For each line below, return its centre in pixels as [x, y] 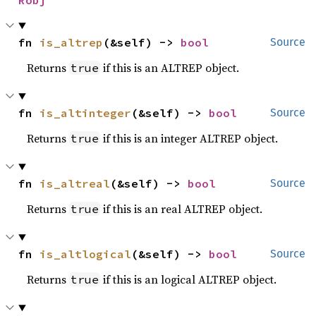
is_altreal [75, 183]
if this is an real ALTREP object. [182, 209]
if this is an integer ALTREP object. [189, 138]
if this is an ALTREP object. [170, 68]
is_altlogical [86, 254]
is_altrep [72, 42]
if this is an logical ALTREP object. [189, 279]
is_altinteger [86, 113]
